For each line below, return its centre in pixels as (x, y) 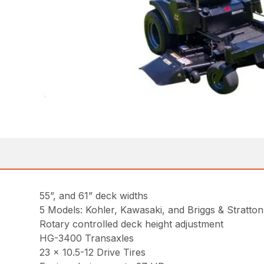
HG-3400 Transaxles (87, 238)
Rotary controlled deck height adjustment (132, 224)
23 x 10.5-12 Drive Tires (93, 252)
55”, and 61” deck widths (94, 196)
